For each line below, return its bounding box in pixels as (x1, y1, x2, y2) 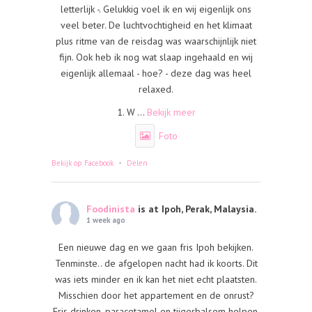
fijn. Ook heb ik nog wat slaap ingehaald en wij (59, 51, 253, 63)
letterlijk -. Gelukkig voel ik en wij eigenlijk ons (61, 3, 251, 15)
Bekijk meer (146, 106, 196, 118)
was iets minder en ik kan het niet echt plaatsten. (55, 273, 257, 286)
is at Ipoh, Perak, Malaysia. (138, 203, 256, 215)
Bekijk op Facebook (52, 158, 114, 168)
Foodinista (86, 203, 135, 215)
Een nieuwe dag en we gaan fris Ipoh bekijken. (58, 241, 253, 253)
